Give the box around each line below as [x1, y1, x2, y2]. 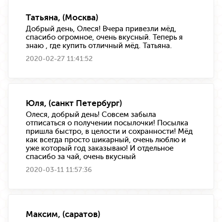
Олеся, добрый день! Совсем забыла [26, 110, 156, 119]
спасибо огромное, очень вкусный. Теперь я [26, 33, 183, 42]
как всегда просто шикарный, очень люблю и [26, 135, 186, 145]
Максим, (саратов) [26, 209, 100, 220]
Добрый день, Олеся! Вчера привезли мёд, [26, 24, 176, 34]
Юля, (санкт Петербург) [26, 98, 122, 109]
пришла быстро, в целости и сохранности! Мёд [26, 127, 193, 136]
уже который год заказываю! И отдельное [26, 144, 173, 153]
